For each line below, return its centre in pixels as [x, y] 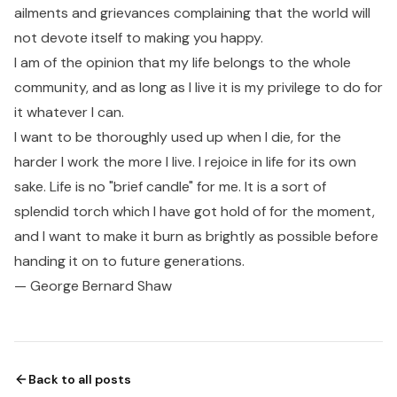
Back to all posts [80, 379]
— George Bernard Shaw [93, 286]
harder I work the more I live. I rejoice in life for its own [185, 162]
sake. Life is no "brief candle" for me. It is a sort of [170, 187]
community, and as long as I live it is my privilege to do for [198, 87]
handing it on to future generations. [129, 261]
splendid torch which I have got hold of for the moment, [195, 211]
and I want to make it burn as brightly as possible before [196, 236]
